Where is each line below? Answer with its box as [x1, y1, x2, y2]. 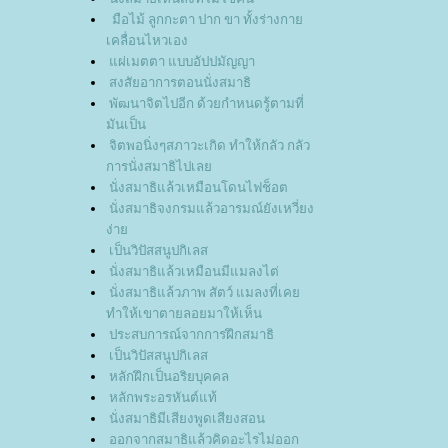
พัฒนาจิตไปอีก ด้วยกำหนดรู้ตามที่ [109, 96, 304, 112]
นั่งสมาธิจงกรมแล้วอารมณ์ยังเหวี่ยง [109, 201, 314, 217]
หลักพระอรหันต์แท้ [109, 390, 217, 406]
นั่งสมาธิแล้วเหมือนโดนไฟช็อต [109, 180, 288, 196]
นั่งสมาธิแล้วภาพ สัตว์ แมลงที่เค [109, 285, 300, 301]
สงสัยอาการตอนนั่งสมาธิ [109, 75, 251, 91]
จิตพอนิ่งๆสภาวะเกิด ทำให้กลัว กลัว [109, 138, 310, 154]
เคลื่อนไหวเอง [106, 33, 188, 49]
